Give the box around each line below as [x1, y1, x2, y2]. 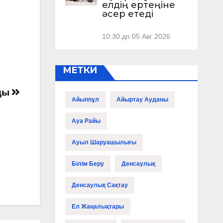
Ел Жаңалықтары [71, 203, 124, 211]
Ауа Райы [71, 117, 101, 125]
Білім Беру [71, 160, 104, 168]
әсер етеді [102, 8, 153, 19]
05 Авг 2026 [131, 33, 170, 41]
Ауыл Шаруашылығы [71, 139, 136, 146]
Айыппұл [71, 96, 99, 104]
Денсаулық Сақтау [71, 182, 128, 189]
